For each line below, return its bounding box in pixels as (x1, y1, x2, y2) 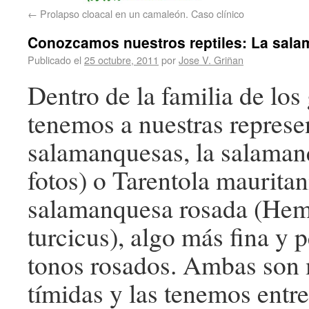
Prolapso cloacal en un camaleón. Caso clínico (37, 6, 244, 21)
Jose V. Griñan (179, 52, 243, 68)
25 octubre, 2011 (84, 52, 159, 68)
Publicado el (28, 52, 81, 68)
